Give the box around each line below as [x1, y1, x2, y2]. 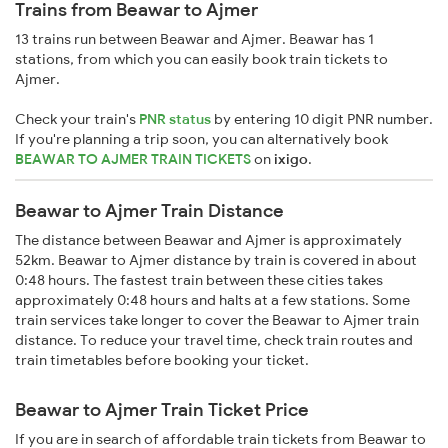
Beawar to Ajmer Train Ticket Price [15, 398, 309, 422]
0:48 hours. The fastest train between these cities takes [15, 271, 383, 290]
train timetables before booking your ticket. [15, 351, 309, 370]
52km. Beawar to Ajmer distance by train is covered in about [15, 251, 417, 270]
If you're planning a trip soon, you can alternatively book [15, 130, 388, 149]
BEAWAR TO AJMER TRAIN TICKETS [15, 150, 254, 169]
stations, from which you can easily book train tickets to [15, 50, 388, 69]
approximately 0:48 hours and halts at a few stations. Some [15, 291, 410, 310]
